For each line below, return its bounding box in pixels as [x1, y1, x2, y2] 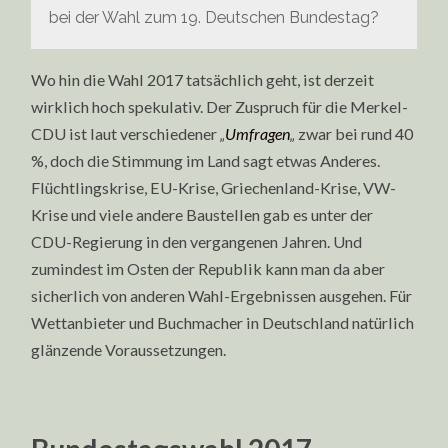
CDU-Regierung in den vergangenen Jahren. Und [31, 232, 363, 252]
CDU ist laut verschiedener [31, 124, 221, 144]
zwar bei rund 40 [295, 124, 414, 144]
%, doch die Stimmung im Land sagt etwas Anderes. [31, 151, 381, 171]
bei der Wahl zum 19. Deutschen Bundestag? [49, 7, 380, 27]
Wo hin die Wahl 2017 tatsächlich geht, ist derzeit [31, 70, 375, 90]
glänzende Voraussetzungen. [31, 340, 227, 360]
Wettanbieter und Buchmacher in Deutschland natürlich [31, 313, 415, 333]
